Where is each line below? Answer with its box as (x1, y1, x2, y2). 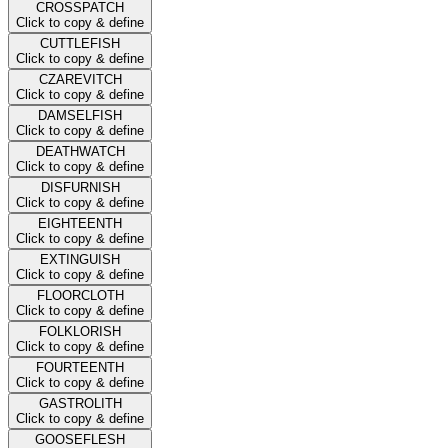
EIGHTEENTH (38, 215, 122, 231)
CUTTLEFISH (40, 35, 120, 51)
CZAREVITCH (38, 71, 122, 87)
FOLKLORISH (39, 323, 121, 339)
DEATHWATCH (35, 143, 125, 159)
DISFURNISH (40, 179, 120, 195)
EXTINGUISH (40, 251, 120, 267)
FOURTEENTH (36, 359, 124, 375)
